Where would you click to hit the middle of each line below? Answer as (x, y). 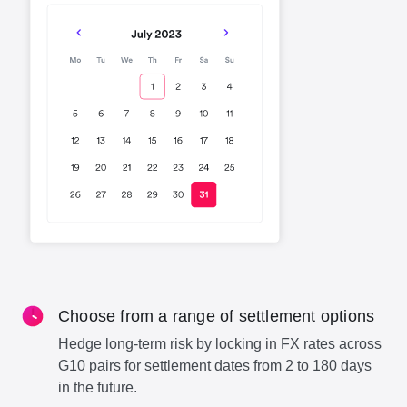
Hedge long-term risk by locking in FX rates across (220, 343)
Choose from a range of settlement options (217, 316)
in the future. (98, 387)
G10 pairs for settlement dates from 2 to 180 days (215, 365)
